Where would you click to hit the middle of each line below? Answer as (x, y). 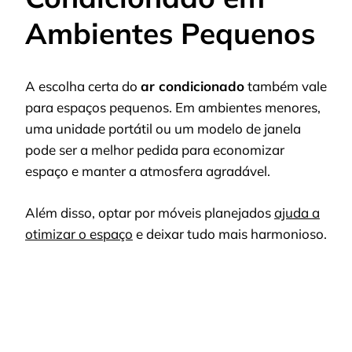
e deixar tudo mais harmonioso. (230, 233)
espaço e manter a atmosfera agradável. (148, 171)
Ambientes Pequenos (170, 33)
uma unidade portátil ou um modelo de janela (163, 128)
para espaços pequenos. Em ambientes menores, (173, 107)
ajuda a (297, 212)
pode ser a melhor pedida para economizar (155, 150)
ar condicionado (192, 86)
